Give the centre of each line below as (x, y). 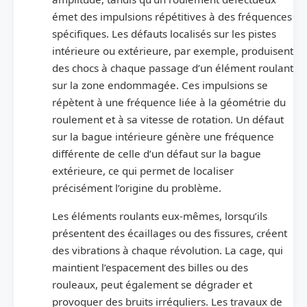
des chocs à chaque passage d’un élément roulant (173, 67)
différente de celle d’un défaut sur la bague (157, 153)
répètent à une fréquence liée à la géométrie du (169, 102)
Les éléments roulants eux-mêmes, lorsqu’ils (160, 216)
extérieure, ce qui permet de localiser (143, 170)
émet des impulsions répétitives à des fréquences (172, 16)
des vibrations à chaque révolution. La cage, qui (168, 250)
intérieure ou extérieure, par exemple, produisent (173, 50)
